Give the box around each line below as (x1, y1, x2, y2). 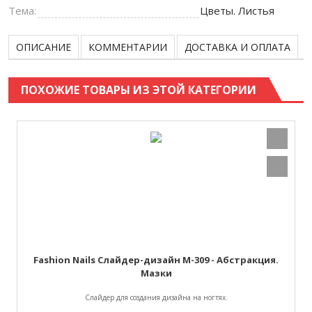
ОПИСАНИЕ (16, 40, 71, 54)
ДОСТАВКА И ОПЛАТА (185, 40, 290, 54)
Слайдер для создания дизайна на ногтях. (84, 292, 228, 302)
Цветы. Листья (199, 3, 274, 17)
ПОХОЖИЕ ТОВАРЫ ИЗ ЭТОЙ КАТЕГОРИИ (21, 81, 256, 97)
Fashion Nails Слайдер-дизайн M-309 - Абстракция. (33, 253, 279, 266)
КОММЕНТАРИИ (88, 40, 167, 54)
